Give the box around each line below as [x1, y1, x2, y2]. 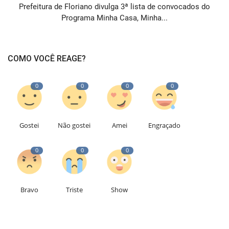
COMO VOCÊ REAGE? [8, 53, 86, 63]
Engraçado [148, 120, 181, 130]
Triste [65, 185, 83, 194]
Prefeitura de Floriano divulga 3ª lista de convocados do [19, 2, 210, 11]
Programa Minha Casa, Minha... [61, 13, 168, 22]
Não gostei [58, 120, 91, 130]
